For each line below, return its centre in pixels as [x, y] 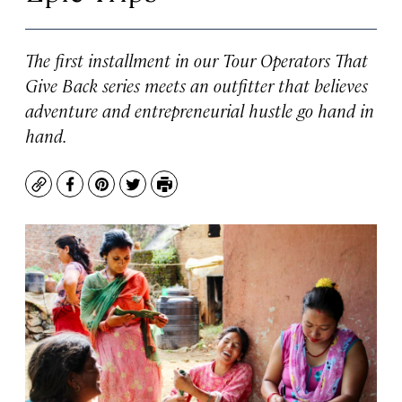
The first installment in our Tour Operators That [197, 60]
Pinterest [133, 193]
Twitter [157, 193]
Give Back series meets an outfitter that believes [197, 85]
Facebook [103, 193]
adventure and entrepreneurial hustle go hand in [200, 110]
